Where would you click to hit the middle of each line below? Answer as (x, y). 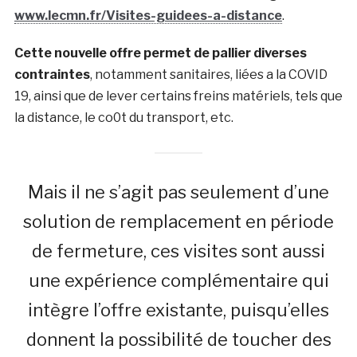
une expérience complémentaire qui (178, 280)
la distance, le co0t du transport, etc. (124, 117)
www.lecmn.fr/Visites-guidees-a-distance (148, 15)
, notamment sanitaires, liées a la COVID (208, 74)
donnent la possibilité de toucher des (178, 339)
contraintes (52, 74)
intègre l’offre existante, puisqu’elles (178, 310)
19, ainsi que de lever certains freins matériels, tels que (178, 96)
